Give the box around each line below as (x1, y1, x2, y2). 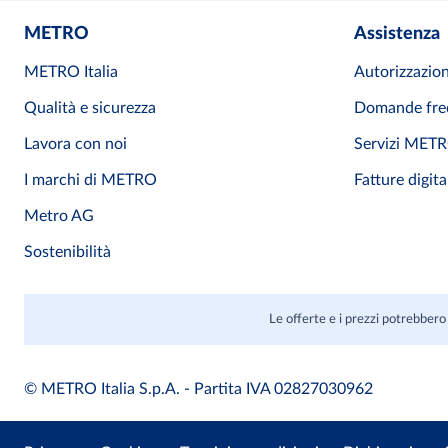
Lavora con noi (24, 136, 127, 153)
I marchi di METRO (24, 172, 157, 189)
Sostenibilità (24, 244, 111, 261)
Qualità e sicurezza (24, 100, 156, 117)
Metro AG (24, 208, 94, 225)
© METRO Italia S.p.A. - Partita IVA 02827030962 (24, 381, 373, 398)
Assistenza (354, 25, 440, 44)
